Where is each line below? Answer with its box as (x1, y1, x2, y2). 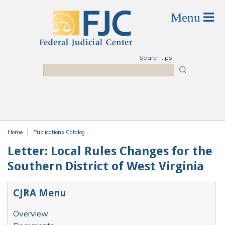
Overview (13, 208, 48, 218)
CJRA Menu (13, 187, 66, 199)
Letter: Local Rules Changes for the (8, 144, 212, 158)
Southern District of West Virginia (8, 159, 204, 173)
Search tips (139, 54, 172, 61)
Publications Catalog (33, 129, 85, 136)
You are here (8, 136, 68, 148)
